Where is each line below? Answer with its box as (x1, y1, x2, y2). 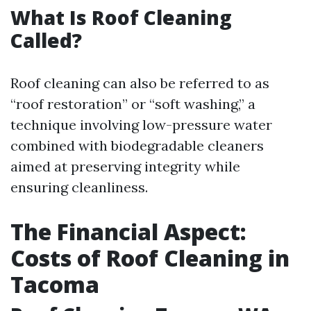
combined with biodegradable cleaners (10, 137, 264, 154)
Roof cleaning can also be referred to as (10, 74, 269, 92)
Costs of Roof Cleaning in (10, 243, 289, 273)
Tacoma (10, 269, 99, 299)
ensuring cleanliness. (10, 178, 148, 196)
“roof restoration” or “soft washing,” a (10, 95, 255, 112)
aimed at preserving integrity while (10, 158, 240, 175)
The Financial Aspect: (10, 217, 246, 246)
